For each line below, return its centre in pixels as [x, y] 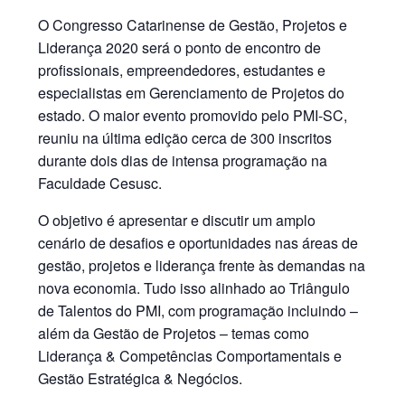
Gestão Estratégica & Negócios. [141, 378]
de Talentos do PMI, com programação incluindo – [198, 311]
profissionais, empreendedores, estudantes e [182, 70]
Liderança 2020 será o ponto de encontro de [180, 47]
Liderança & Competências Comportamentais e [190, 356]
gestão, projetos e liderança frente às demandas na [202, 265]
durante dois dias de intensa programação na [183, 160]
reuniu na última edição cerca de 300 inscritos [185, 138]
